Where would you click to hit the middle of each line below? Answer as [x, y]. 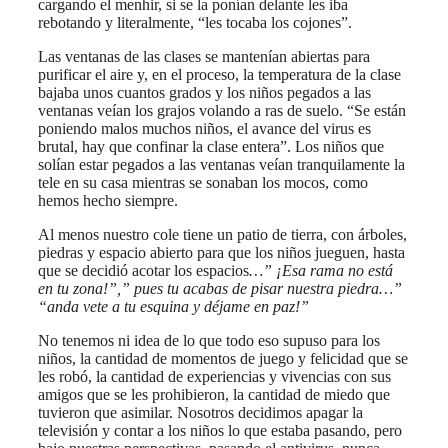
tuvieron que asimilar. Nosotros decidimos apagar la [200, 412]
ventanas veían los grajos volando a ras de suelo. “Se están [222, 110]
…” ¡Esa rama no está [321, 270]
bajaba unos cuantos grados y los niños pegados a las [204, 92]
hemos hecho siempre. [108, 200]
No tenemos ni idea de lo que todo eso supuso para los [209, 340]
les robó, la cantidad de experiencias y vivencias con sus [214, 376]
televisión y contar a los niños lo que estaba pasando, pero [220, 430]
